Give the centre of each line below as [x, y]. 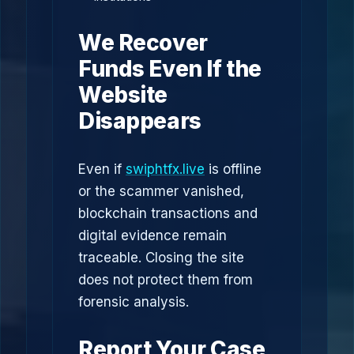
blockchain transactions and [168, 213]
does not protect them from [166, 280]
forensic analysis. [134, 302]
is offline [233, 169]
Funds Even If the [170, 69]
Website [123, 95]
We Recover [143, 43]
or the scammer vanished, [161, 191]
